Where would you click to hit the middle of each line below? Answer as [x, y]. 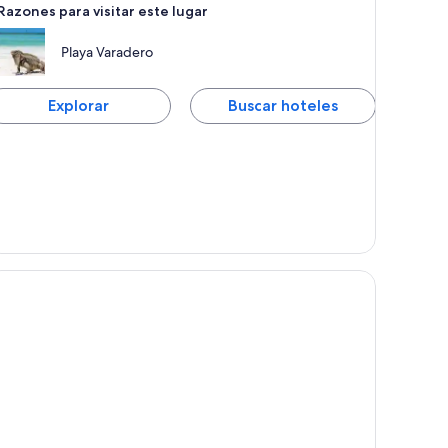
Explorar [78, 106]
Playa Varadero [107, 52]
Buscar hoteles [283, 106]
